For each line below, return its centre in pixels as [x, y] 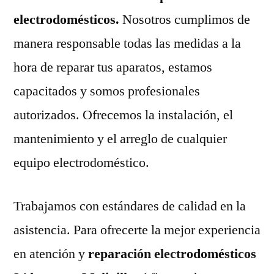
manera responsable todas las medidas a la [127, 43]
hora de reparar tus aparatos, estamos [113, 67]
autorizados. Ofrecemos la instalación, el [123, 115]
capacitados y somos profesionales [107, 91]
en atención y [49, 254]
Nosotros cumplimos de [186, 19]
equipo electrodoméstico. [81, 162]
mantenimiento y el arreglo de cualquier [120, 139]
